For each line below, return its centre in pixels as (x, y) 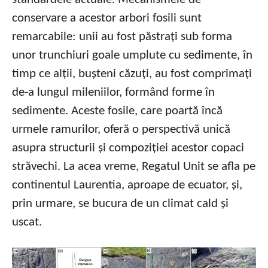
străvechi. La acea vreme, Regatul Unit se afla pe (134, 167)
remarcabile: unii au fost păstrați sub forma (122, 37)
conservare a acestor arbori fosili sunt (107, 19)
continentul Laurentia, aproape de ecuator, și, (127, 185)
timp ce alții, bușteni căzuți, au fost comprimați (132, 74)
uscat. (27, 223)
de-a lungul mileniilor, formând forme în (113, 93)
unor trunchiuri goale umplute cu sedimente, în (132, 56)
